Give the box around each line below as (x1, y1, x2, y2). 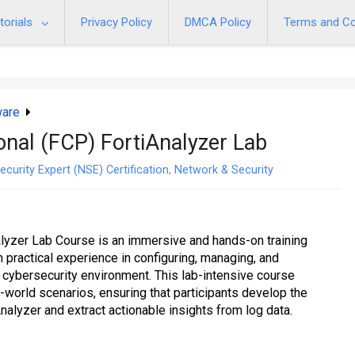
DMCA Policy (185, 15, 251, 29)
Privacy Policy (81, 15, 152, 29)
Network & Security (174, 163, 273, 177)
